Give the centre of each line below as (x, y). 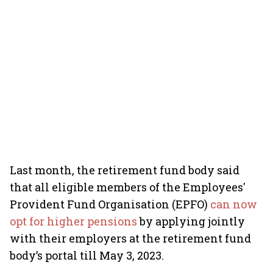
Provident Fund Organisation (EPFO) (110, 204)
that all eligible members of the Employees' (128, 187)
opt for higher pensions (75, 221)
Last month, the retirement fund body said (125, 170)
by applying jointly (192, 221)
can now (234, 204)
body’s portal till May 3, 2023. (87, 255)
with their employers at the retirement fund (130, 238)
